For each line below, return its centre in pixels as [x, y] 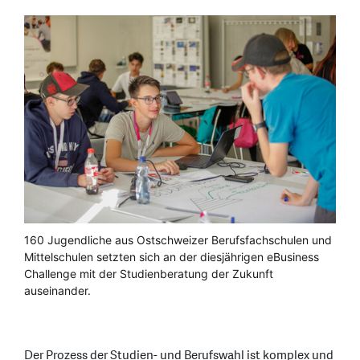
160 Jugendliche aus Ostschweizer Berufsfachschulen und [178, 239]
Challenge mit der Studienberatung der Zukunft [149, 273]
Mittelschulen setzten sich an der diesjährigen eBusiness [172, 256]
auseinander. [57, 290]
